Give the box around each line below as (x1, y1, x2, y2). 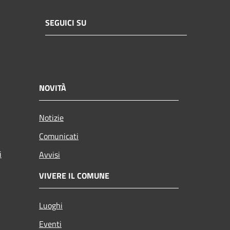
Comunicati (39, 129, 79, 142)
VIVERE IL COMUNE (39, 169, 109, 182)
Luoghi (39, 199, 63, 212)
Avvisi (39, 148, 60, 161)
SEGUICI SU (45, 16, 86, 29)
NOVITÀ (39, 81, 66, 94)
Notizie (39, 111, 64, 124)
